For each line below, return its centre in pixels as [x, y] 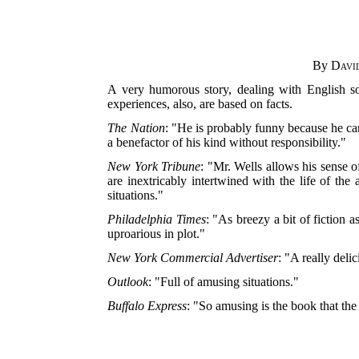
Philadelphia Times [157, 219]
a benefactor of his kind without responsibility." [227, 142]
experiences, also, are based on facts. [200, 103]
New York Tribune [154, 166]
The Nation [136, 127]
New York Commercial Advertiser [193, 257]
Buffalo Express [147, 305]
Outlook [128, 281]
